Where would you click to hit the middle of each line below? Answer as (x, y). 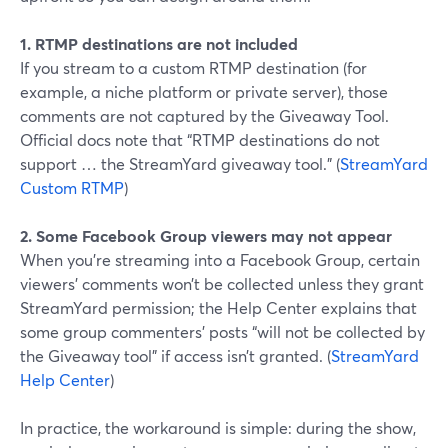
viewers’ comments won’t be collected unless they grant (222, 283)
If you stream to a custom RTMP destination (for (193, 67)
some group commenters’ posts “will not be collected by (222, 331)
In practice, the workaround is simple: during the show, (218, 427)
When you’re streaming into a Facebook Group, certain (220, 259)
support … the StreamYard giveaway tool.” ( (180, 163)
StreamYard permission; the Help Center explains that (218, 307)
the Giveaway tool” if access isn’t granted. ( (175, 355)
